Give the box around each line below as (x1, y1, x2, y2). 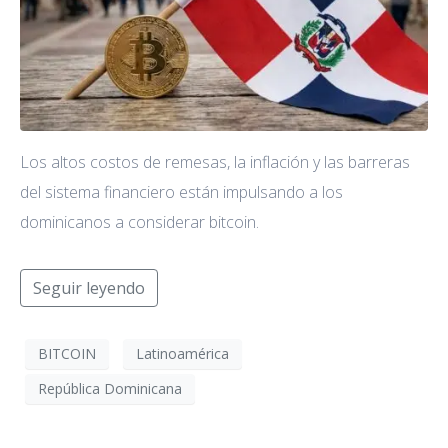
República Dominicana (38, 379, 182, 399)
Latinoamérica (136, 344, 229, 364)
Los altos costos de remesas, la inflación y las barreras (20, 150, 410, 173)
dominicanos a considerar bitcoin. (20, 210, 259, 233)
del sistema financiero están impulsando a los (20, 180, 343, 203)
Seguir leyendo (33, 276, 145, 299)
